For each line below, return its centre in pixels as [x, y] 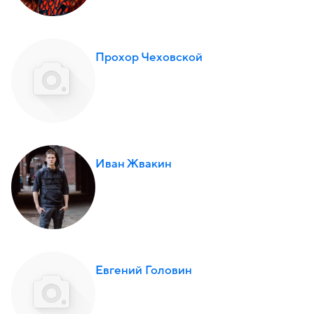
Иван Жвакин [134, 164]
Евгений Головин [144, 271]
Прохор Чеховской [149, 57]
